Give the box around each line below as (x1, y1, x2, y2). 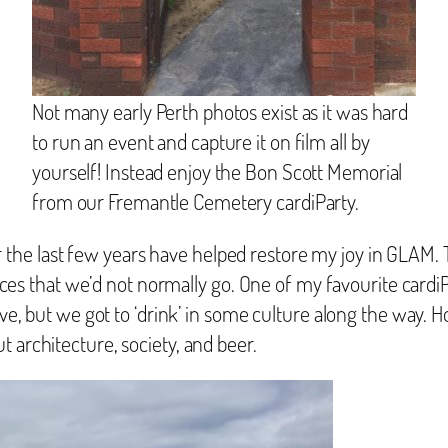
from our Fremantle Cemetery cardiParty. (32, 186, 360, 215)
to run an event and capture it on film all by (32, 126, 370, 155)
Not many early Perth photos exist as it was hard (32, 96, 409, 125)
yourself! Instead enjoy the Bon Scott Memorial (32, 156, 403, 185)
